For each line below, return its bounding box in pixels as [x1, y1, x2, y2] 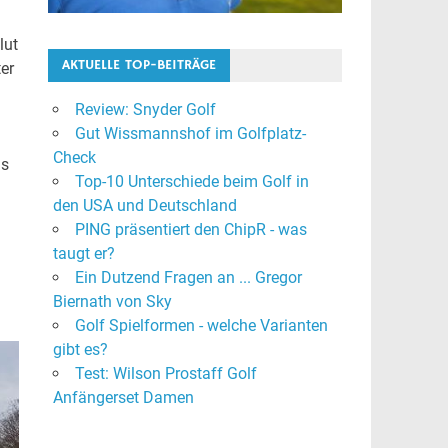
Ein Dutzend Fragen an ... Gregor [74, 267, 302, 287]
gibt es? [52, 339, 108, 359]
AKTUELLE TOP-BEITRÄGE [61, 55, 216, 74]
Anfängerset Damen [52, 387, 194, 407]
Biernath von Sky [52, 291, 172, 311]
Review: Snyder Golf [74, 99, 216, 119]
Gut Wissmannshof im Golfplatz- [74, 123, 306, 143]
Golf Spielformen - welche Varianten [74, 315, 328, 335]
